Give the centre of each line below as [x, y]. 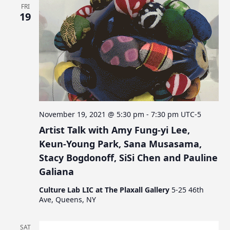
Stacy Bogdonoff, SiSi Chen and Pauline [129, 157]
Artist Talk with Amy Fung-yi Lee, [115, 130]
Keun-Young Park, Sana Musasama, [121, 143]
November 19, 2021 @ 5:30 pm [92, 114]
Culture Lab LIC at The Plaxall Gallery [106, 189]
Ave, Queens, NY [68, 199]
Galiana [57, 171]
